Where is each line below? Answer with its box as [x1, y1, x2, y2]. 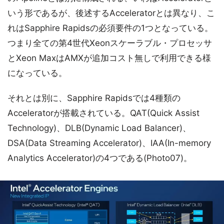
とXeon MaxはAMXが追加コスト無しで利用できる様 [7, 53, 211, 63]
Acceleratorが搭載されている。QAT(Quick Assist [7, 108, 199, 118]
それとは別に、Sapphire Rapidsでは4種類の [7, 93, 180, 103]
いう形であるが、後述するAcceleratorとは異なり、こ [7, 8, 215, 18]
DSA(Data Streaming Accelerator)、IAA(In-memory [7, 138, 211, 148]
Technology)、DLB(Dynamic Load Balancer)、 [7, 123, 191, 133]
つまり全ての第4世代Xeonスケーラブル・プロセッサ [7, 38, 212, 48]
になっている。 [7, 68, 67, 78]
